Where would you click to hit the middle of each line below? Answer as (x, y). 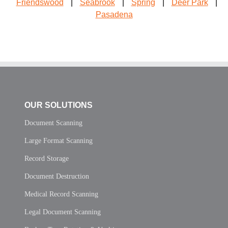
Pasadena (114, 15)
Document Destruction (57, 177)
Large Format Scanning (59, 141)
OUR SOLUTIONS (59, 105)
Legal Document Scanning (63, 212)
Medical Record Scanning (61, 194)
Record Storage (47, 159)
